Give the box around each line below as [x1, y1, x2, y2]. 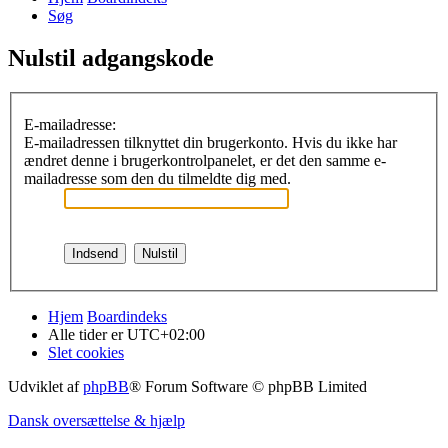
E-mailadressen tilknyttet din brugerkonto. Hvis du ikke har [24, 133, 397, 151]
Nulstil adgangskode [8, 45, 214, 72]
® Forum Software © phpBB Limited [129, 377, 367, 395]
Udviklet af [8, 377, 83, 395]
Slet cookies [48, 343, 124, 361]
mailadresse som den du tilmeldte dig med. [24, 169, 291, 187]
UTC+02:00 [127, 325, 205, 343]
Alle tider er [48, 325, 127, 343]
